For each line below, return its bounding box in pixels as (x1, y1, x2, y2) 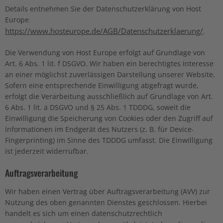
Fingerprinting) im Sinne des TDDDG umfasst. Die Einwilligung (5, 135, 213, 145)
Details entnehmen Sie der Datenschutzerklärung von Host (5, 4, 201, 13)
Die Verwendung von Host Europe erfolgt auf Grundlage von (5, 48, 205, 57)
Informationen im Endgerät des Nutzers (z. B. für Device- (5, 124, 194, 134)
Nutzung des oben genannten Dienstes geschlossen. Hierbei (5, 198, 207, 207)
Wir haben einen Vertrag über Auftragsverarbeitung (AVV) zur (5, 187, 210, 196)
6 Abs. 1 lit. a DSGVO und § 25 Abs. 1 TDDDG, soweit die (5, 103, 191, 112)
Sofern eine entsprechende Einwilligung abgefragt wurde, (5, 81, 199, 90)
